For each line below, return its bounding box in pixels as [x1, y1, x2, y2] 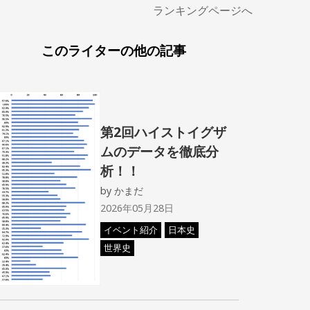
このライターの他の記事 [42, 41, 187, 60]
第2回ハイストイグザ [100, 122, 226, 142]
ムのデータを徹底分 [100, 142, 219, 161]
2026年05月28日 [100, 201, 174, 215]
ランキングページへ [152, 3, 253, 18]
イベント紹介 [103, 224, 158, 237]
